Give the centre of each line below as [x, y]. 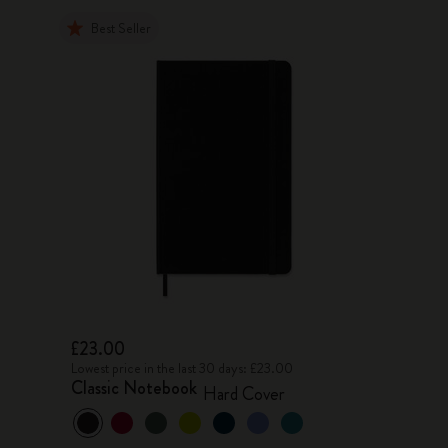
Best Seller [121, 28]
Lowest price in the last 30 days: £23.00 [182, 368]
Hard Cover [244, 394]
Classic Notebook [134, 388]
